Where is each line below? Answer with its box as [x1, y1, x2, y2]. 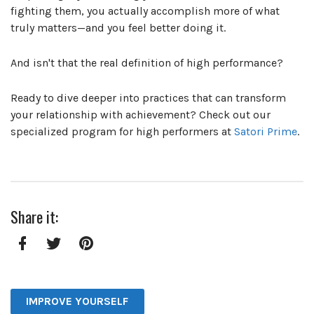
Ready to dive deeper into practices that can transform [11, 90, 286, 104]
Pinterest [85, 257, 131, 271]
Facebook [21, 257, 70, 271]
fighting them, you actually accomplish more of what [11, 4, 280, 18]
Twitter [53, 257, 89, 271]
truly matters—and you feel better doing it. [11, 20, 226, 34]
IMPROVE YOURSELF [26, 294, 129, 308]
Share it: [11, 204, 58, 228]
